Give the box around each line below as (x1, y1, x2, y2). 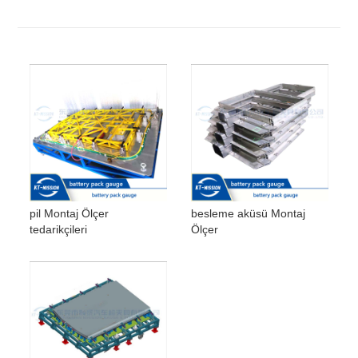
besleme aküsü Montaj (191, 206, 305, 220)
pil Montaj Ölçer (30, 206, 109, 220)
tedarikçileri (30, 222, 88, 236)
